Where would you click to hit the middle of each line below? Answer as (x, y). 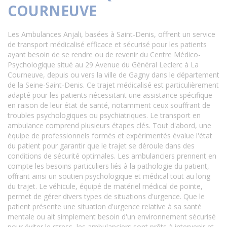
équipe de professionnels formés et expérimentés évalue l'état (110, 136)
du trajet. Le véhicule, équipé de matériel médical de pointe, (105, 186)
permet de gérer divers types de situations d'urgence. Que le (106, 196)
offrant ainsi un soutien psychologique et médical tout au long (109, 176)
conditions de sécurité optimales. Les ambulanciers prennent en (112, 156)
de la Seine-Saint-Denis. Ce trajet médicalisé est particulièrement (113, 85)
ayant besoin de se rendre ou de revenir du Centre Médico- (104, 54)
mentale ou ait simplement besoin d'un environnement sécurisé (112, 217)
